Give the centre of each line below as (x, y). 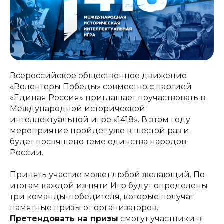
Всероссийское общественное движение (98, 76)
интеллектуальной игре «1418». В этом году (100, 120)
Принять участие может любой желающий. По (107, 175)
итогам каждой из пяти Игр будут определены (109, 186)
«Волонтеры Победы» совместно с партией (101, 87)
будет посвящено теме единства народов (98, 142)
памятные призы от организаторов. (84, 208)
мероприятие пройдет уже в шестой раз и (100, 131)
